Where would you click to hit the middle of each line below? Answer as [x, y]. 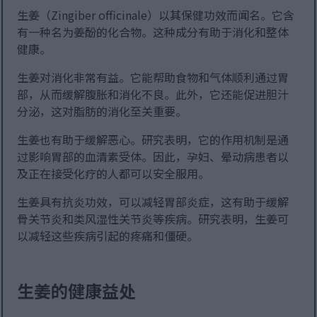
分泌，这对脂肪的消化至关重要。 [102, 111]
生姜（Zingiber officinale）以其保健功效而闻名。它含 [156, 15]
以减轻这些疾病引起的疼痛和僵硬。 [108, 236]
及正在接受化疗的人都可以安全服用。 [114, 174]
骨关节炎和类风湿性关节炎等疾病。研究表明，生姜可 [153, 219]
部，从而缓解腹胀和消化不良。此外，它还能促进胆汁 [153, 94]
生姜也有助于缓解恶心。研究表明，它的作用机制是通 [153, 140]
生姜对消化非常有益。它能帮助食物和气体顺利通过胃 [153, 77]
